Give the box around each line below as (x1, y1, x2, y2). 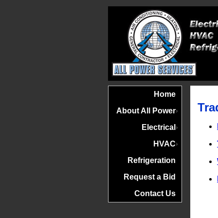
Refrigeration (127, 156, 176, 164)
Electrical (142, 123, 176, 131)
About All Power (116, 107, 176, 115)
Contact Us (134, 189, 176, 198)
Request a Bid (124, 173, 176, 181)
